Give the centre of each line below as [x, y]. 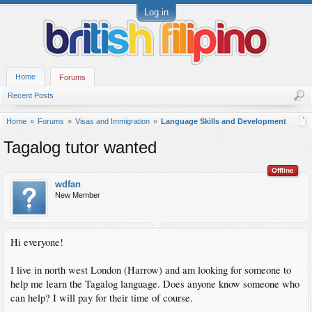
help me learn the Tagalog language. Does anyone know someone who [155, 284]
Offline [283, 170]
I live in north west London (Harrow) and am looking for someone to [151, 270]
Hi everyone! [37, 242]
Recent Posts [31, 95]
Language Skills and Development [224, 121]
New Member [78, 195]
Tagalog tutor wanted [80, 147]
